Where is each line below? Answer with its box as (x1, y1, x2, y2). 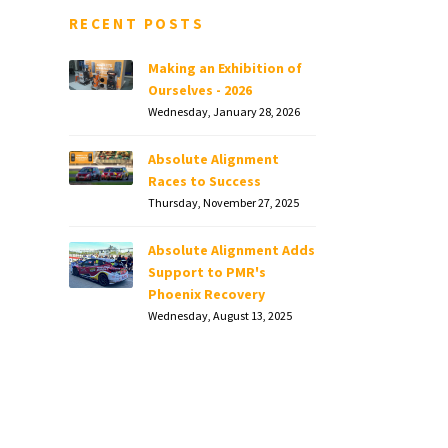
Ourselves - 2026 (147, 81, 252, 100)
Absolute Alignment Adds (147, 241, 315, 260)
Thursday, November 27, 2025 (147, 195, 299, 211)
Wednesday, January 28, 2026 (147, 104, 300, 120)
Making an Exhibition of (147, 59, 302, 78)
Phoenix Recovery (147, 285, 265, 304)
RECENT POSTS (68, 14, 205, 34)
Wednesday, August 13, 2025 (147, 308, 292, 324)
